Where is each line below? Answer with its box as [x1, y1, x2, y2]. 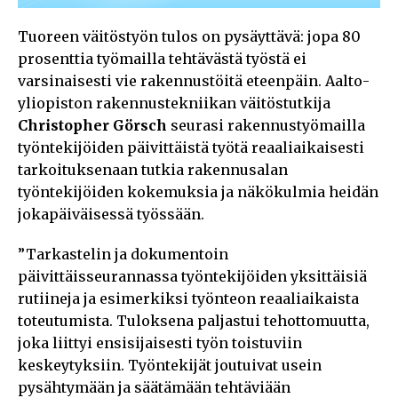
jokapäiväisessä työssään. [18, 204, 204, 223]
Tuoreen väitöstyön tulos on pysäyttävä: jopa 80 [18, 27, 361, 45]
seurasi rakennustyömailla [167, 115, 365, 134]
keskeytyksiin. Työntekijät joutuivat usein [18, 355, 322, 374]
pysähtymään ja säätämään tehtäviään [18, 378, 291, 396]
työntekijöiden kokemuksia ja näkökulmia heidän [18, 182, 378, 201]
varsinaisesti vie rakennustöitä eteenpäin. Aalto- [18, 71, 370, 90]
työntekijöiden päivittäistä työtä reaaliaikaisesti [18, 138, 364, 156]
